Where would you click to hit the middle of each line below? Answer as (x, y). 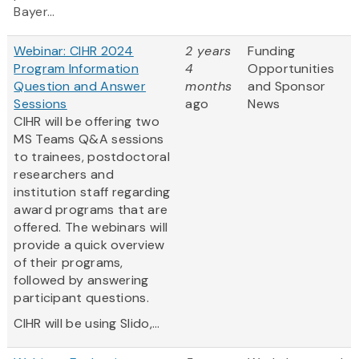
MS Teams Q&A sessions (89, 139)
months (209, 87)
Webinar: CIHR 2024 (74, 51)
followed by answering (81, 280)
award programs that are (91, 210)
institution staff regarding (92, 192)
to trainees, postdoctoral (92, 157)
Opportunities (291, 69)
